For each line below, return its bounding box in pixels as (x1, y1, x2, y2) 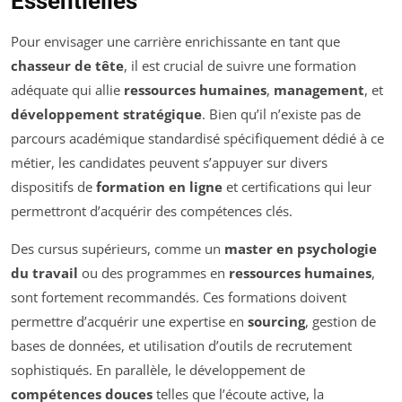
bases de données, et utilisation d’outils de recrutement (11, 336, 352, 354)
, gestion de (305, 311, 376, 330)
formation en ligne (96, 177, 223, 196)
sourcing (248, 311, 305, 330)
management (274, 80, 364, 99)
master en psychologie (224, 239, 377, 258)
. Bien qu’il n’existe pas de (202, 104, 361, 123)
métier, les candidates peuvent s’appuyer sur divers (11, 153, 328, 171)
